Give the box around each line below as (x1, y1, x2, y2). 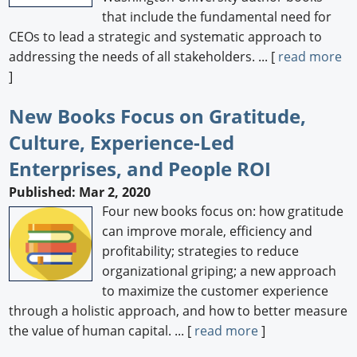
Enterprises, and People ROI (9, 155, 272, 182)
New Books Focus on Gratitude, (9, 102, 307, 129)
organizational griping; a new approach (102, 262, 337, 280)
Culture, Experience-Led (9, 128, 235, 155)
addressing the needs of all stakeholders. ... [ (9, 47, 279, 65)
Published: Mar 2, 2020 (9, 183, 151, 202)
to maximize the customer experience (102, 282, 329, 300)
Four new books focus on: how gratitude (102, 202, 344, 221)
